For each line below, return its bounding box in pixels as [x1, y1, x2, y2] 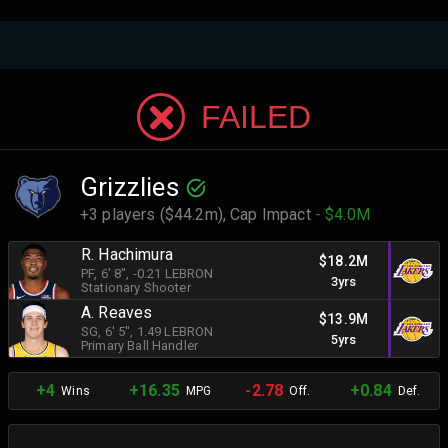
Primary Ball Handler [81, 337, 199, 353]
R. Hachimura [81, 244, 173, 264]
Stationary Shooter [81, 279, 191, 295]
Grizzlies [80, 172, 179, 202]
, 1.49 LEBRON [130, 323, 214, 339]
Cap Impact [230, 205, 315, 224]
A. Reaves [81, 302, 153, 322]
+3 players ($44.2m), [80, 205, 231, 224]
